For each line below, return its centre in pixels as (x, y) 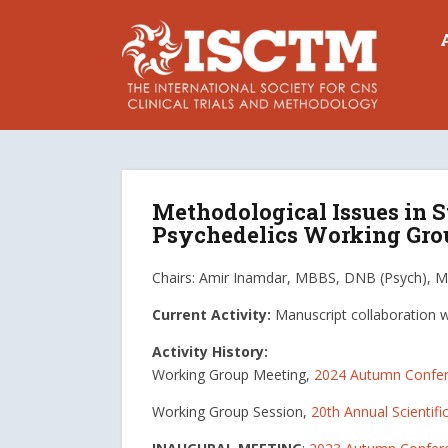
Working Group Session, (231, 411)
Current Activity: (213, 314)
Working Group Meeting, (233, 374)
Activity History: (210, 351)
